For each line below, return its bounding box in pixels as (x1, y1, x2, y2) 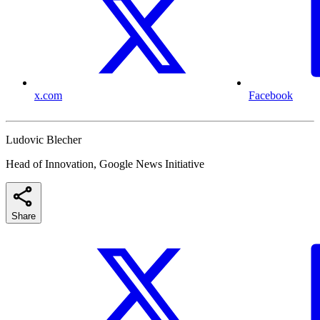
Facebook (249, 89, 293, 102)
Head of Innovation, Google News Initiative (6, 158, 204, 171)
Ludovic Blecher (6, 134, 81, 146)
